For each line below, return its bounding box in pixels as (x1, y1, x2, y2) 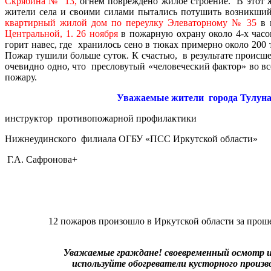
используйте (71, 258, 128, 269)
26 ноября (76, 28, 118, 39)
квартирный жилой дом (5, 17, 108, 28)
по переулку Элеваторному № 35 (111, 17, 257, 28)
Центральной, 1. (5, 28, 77, 39)
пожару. (5, 71, 37, 82)
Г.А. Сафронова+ (5, 154, 77, 165)
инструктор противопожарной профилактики (5, 113, 197, 123)
